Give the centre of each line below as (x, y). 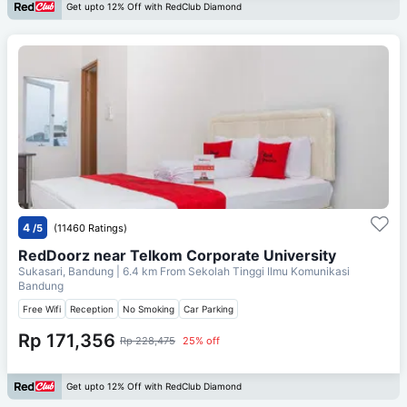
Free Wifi (42, 308)
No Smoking (149, 308)
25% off (201, 340)
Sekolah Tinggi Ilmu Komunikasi (269, 271)
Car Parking (208, 308)
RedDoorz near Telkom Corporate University (177, 255)
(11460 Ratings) (90, 228)
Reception (92, 308)
